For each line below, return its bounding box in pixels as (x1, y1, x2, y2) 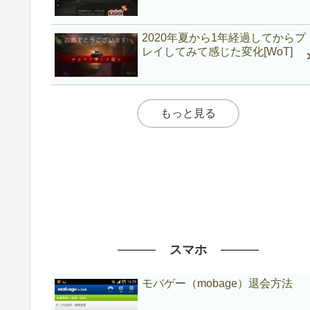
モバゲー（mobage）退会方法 (142, 277, 293, 289)
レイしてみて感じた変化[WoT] (142, 45, 293, 57)
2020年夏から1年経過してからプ (142, 31, 307, 44)
